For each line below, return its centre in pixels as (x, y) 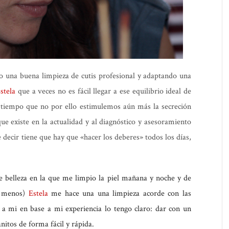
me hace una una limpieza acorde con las (120, 194)
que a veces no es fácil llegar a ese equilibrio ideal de (104, 91)
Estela (38, 194)
